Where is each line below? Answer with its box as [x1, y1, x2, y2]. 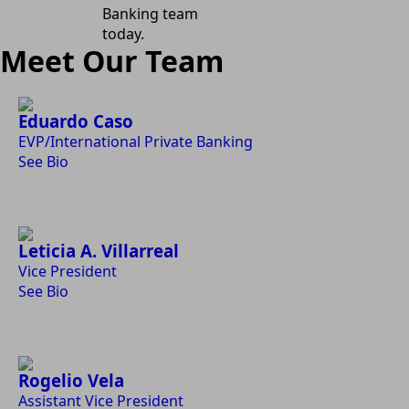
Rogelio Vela [18, 369, 124, 392]
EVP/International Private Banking [18, 131, 253, 152]
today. [102, 24, 144, 44]
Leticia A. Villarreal [18, 239, 179, 262]
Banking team [102, 4, 198, 24]
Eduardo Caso [18, 110, 133, 132]
